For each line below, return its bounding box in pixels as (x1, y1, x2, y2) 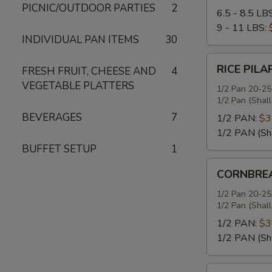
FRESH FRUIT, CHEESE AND (22, 64, 156, 78)
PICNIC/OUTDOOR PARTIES (22, 1, 155, 15)
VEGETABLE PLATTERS (22, 79, 134, 93)
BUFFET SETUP (22, 142, 97, 156)
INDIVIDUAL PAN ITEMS (22, 33, 139, 47)
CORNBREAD (206, 158, 268, 172)
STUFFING (206, 173, 253, 186)
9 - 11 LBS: (217, 21, 269, 35)
